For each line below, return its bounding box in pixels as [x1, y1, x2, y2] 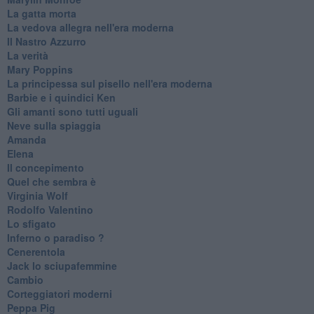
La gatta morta [6, 6, 76, 20]
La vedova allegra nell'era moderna [6, 20, 174, 34]
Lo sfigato [6, 216, 56, 231]
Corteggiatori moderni [6, 286, 112, 301]
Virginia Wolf [6, 188, 68, 203]
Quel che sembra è [6, 174, 96, 189]
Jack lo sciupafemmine [6, 258, 117, 273]
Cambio [6, 272, 43, 287]
